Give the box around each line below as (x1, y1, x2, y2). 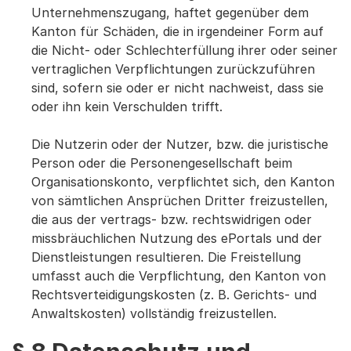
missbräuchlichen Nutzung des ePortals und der (31, 230, 322, 246)
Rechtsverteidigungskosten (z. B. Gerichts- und (31, 287, 317, 302)
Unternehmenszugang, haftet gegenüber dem (31, 5, 309, 20)
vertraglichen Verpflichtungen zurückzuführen (31, 61, 315, 77)
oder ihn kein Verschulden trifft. (31, 99, 223, 114)
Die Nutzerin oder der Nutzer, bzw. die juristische (31, 136, 328, 152)
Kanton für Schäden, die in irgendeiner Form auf (31, 24, 324, 39)
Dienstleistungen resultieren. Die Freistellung (31, 249, 301, 265)
